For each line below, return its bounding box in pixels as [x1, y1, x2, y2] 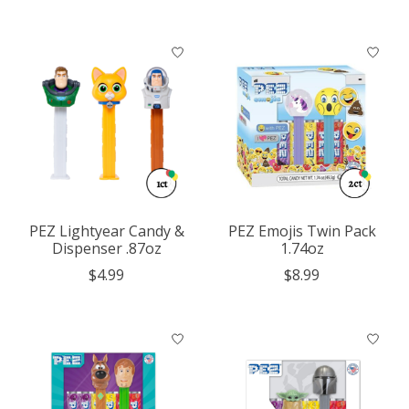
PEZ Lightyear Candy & [29, 221, 184, 242]
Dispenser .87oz [51, 238, 162, 259]
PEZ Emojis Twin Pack [227, 221, 376, 242]
